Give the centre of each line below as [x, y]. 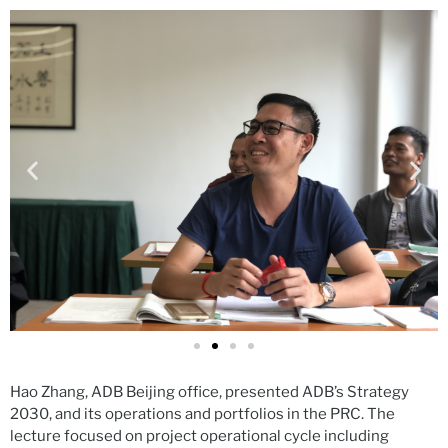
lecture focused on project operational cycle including [199, 435]
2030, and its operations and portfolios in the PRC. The [202, 413]
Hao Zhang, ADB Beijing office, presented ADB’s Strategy [209, 391]
